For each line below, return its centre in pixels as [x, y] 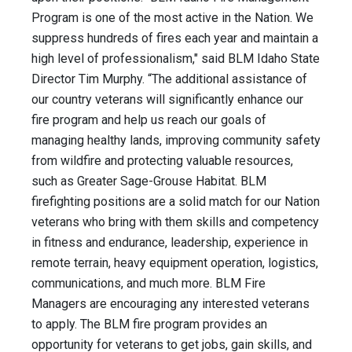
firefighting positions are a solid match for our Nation [176, 202]
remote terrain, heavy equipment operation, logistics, [175, 263]
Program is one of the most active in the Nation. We [172, 18]
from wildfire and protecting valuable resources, [162, 161]
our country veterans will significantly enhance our [167, 100]
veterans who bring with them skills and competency [175, 222]
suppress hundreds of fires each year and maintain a [175, 38]
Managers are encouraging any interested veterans [170, 304]
